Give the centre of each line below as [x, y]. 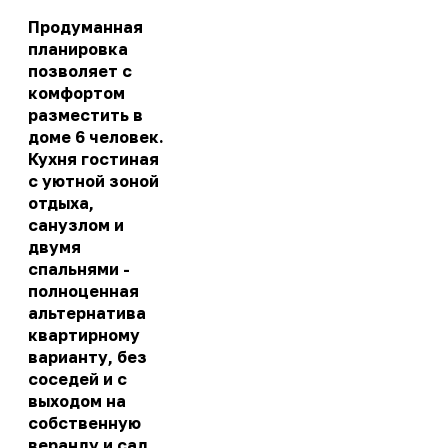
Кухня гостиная [93, 159]
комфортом [76, 93]
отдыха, [61, 203]
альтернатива [87, 313]
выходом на [77, 401]
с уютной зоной [93, 181]
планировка [78, 49]
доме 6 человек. [96, 137]
